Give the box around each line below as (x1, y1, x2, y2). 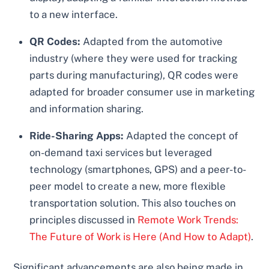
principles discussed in (29, 213, 138, 226)
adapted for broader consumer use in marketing (29, 85, 255, 98)
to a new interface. (29, 8, 118, 21)
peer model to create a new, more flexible (29, 180, 226, 192)
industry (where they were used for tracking (29, 52, 238, 64)
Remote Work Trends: (138, 213, 239, 226)
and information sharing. (29, 102, 144, 115)
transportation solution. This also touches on (29, 196, 237, 209)
